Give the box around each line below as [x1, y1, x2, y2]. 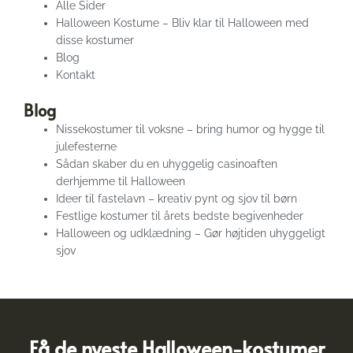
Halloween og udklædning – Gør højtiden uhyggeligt [56, 226, 326, 240]
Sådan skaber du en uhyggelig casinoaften [56, 157, 278, 170]
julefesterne [56, 139, 117, 153]
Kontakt [56, 69, 96, 81]
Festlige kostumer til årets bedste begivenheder [56, 209, 304, 222]
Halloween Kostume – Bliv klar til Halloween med [56, 17, 310, 29]
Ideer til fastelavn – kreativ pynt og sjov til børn [56, 191, 298, 205]
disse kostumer [56, 34, 135, 46]
